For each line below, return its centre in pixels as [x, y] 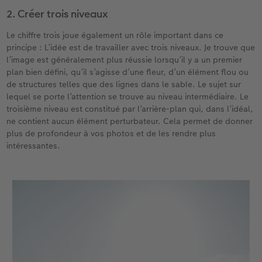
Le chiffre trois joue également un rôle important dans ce [115, 35]
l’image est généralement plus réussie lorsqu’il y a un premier [125, 60]
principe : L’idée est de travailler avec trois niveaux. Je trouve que [131, 48]
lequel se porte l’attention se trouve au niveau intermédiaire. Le [128, 97]
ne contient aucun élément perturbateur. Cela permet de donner [130, 121]
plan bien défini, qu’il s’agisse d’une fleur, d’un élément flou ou [128, 72]
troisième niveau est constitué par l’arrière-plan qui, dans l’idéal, [130, 109]
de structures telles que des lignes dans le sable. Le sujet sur [124, 85]
